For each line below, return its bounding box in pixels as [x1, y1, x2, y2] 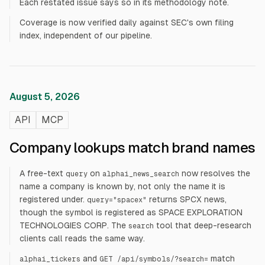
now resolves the [179, 169, 250, 178]
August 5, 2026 [9, 91, 80, 102]
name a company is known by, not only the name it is [20, 182, 225, 191]
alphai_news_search [102, 170, 179, 178]
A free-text [20, 169, 66, 178]
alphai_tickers [20, 255, 80, 263]
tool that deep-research [156, 221, 251, 230]
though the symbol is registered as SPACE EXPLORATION [20, 208, 243, 217]
